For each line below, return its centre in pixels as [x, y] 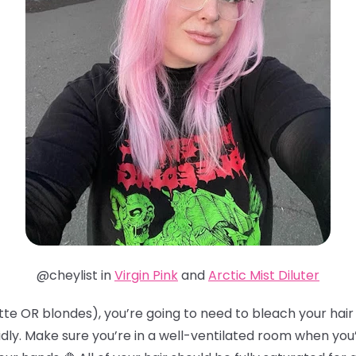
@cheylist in [75, 275]
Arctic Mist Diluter [264, 275]
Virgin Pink [146, 275]
